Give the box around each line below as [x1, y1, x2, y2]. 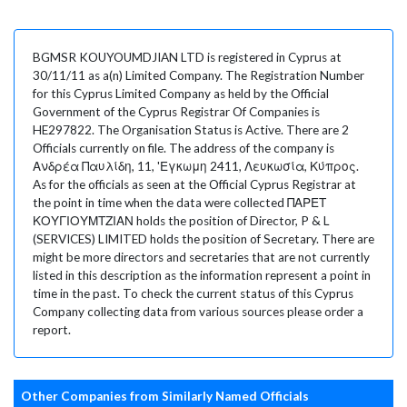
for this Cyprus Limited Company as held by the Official [33, 85, 329, 101]
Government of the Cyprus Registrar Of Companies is [33, 104, 320, 119]
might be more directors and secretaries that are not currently [33, 249, 370, 264]
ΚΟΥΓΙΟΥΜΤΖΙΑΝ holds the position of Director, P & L [33, 213, 330, 228]
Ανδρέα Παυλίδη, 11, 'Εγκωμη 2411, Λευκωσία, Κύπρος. [33, 158, 359, 174]
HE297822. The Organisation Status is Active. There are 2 [33, 122, 349, 137]
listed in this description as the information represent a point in [33, 267, 371, 283]
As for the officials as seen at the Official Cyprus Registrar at [33, 176, 356, 192]
